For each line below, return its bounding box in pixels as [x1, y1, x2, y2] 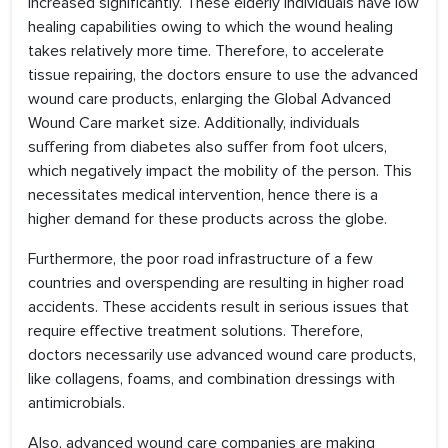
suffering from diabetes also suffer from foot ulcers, [28, 137, 387, 158]
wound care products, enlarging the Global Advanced [28, 89, 391, 110]
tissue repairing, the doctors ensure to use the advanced [28, 65, 418, 86]
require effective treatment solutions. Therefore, [28, 321, 363, 342]
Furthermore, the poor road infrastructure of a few [28, 249, 373, 270]
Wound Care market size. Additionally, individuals [28, 113, 360, 134]
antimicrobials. [28, 393, 125, 414]
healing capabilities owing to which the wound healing [28, 17, 393, 38]
